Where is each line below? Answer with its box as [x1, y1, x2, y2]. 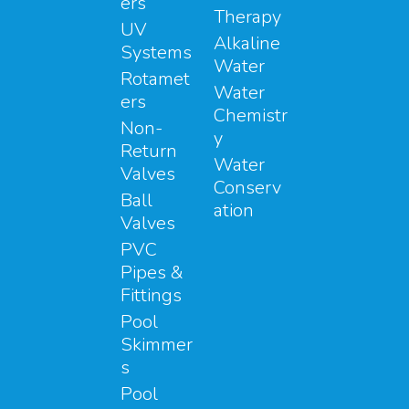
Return [121, 138, 177, 163]
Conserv [214, 174, 281, 200]
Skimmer [121, 331, 193, 357]
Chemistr [214, 102, 288, 128]
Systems [121, 39, 192, 65]
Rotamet [121, 66, 190, 91]
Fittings [121, 282, 182, 308]
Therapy [214, 4, 281, 29]
